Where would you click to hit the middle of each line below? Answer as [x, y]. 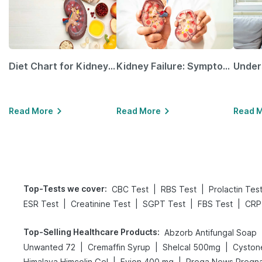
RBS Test [179, 189]
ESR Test [41, 204]
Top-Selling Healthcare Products [90, 232]
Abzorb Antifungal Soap [211, 232]
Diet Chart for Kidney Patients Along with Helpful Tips [112, 66]
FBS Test [215, 204]
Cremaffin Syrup [119, 247]
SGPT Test [164, 204]
